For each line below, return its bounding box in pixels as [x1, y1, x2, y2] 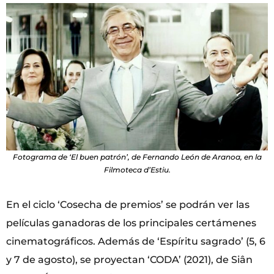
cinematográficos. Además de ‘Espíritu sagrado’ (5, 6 [6, 235, 265, 247]
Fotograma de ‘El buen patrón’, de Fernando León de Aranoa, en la [12, 152, 262, 161]
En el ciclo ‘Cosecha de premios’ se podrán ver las [6, 198, 250, 210]
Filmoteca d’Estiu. [103, 165, 171, 174]
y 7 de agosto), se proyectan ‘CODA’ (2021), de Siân [6, 253, 253, 265]
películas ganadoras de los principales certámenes [6, 217, 256, 229]
